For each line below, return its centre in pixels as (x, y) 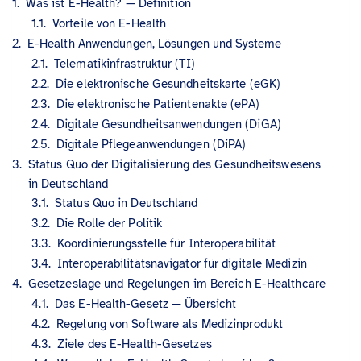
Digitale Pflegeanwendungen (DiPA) (151, 144)
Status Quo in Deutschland (127, 203)
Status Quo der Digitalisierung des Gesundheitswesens (174, 164)
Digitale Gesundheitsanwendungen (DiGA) (169, 124)
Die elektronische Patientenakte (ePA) (158, 104)
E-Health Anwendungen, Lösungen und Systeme (154, 43)
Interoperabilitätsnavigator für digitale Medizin (182, 263)
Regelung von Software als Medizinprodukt (170, 324)
